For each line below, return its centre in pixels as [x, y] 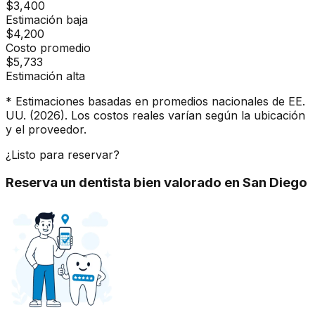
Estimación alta [45, 76]
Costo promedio [48, 47]
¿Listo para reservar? [63, 154]
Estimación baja [47, 19]
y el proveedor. [46, 129]
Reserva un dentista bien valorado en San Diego [156, 183]
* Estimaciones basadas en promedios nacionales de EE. [155, 101]
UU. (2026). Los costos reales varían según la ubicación [155, 115]
